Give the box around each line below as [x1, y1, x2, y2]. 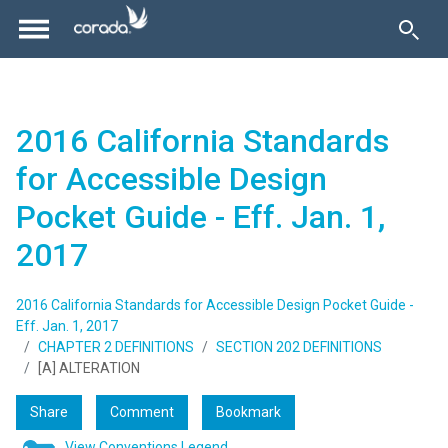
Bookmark [216, 404, 281, 421]
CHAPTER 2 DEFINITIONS [38, 339, 194, 356]
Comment [110, 404, 174, 421]
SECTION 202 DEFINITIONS [216, 339, 382, 356]
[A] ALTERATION [38, 360, 140, 377]
